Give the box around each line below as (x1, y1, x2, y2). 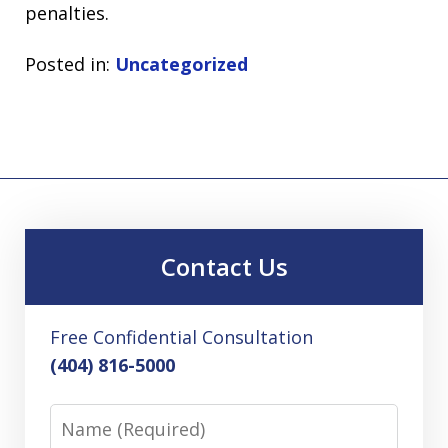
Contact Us (160, 249, 288, 283)
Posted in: (25, 51, 110, 76)
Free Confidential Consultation (50, 324, 313, 349)
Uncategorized (115, 51, 248, 76)
